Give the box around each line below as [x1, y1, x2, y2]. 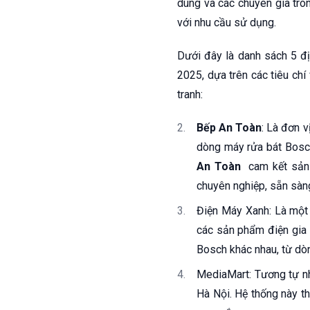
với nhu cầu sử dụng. [177, 16, 276, 29]
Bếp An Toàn [197, 121, 262, 134]
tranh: [177, 88, 203, 101]
